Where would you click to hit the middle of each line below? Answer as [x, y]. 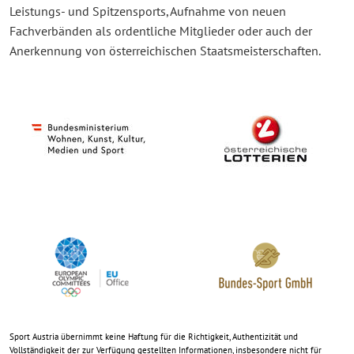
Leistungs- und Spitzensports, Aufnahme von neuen [148, 12]
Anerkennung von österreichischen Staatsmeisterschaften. [165, 51]
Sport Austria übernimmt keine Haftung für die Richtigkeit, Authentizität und [154, 337]
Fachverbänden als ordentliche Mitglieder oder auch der [161, 32]
